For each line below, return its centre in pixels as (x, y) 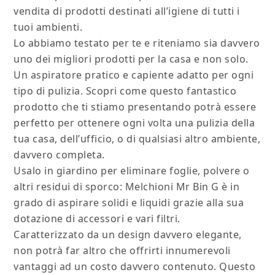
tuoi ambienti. (48, 27)
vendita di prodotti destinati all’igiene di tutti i (127, 11)
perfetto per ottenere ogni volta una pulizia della (134, 123)
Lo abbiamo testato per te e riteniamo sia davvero (137, 43)
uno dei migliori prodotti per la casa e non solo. (131, 59)
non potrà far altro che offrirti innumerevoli (122, 251)
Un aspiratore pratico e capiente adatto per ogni (134, 75)
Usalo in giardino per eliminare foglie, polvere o (132, 171)
